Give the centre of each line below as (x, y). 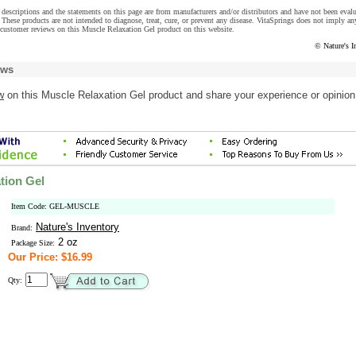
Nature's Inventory (77, 227)
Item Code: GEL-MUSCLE (55, 206)
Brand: (22, 228)
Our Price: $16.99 (50, 257)
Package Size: (33, 243)
